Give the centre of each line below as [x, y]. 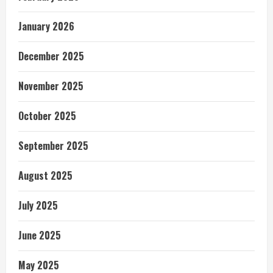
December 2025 [51, 56]
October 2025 [47, 116]
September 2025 [53, 146]
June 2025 [40, 235]
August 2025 [45, 175]
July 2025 [38, 205]
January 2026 [46, 26]
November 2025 [51, 86]
